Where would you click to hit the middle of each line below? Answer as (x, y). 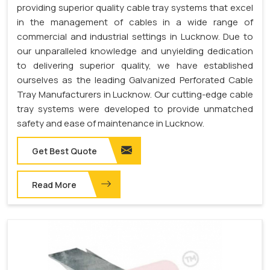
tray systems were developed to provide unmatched (135, 108)
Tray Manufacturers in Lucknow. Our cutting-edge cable (135, 94)
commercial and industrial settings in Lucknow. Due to (135, 36)
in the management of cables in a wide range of (135, 22)
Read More (54, 184)
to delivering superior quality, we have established (135, 65)
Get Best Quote (64, 151)
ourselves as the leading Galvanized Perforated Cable (135, 80)
